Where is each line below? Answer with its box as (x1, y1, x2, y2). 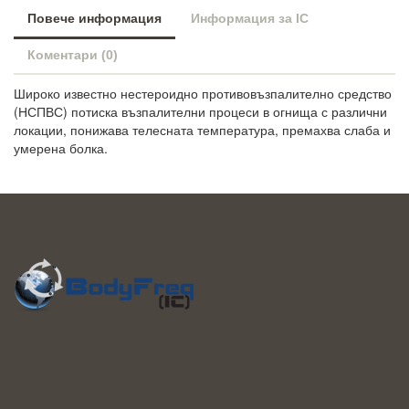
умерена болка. (14, 139, 108, 158)
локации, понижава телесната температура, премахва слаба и (14, 121, 391, 140)
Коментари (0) (27, 47, 118, 63)
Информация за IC (191, 11, 309, 26)
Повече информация (27, 11, 162, 26)
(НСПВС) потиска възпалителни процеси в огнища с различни (14, 102, 387, 121)
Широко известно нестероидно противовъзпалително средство (14, 84, 392, 103)
